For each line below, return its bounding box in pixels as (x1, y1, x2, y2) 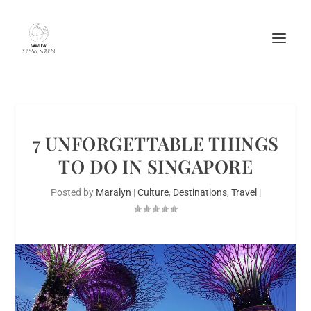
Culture (137, 187, 169, 198)
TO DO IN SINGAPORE (58, 154, 253, 178)
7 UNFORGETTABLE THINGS (32, 131, 279, 155)
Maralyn (95, 187, 131, 198)
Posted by (50, 187, 96, 198)
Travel (230, 187, 257, 198)
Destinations (172, 187, 227, 198)
